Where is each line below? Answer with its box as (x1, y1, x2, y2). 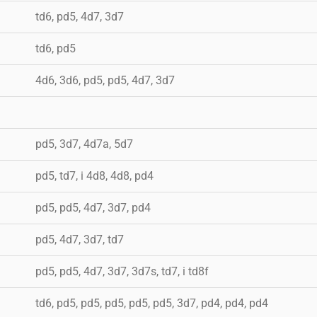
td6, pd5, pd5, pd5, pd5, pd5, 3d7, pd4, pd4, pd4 (35, 296, 268, 310)
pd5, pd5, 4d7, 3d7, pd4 (35, 200, 151, 214)
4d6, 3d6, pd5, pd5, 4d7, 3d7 (35, 73, 175, 87)
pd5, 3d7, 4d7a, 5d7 (35, 137, 133, 151)
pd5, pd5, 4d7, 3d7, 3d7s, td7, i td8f (35, 264, 209, 278)
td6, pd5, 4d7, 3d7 (35, 9, 124, 23)
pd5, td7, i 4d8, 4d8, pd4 (35, 168, 154, 183)
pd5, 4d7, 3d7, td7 (35, 232, 124, 246)
